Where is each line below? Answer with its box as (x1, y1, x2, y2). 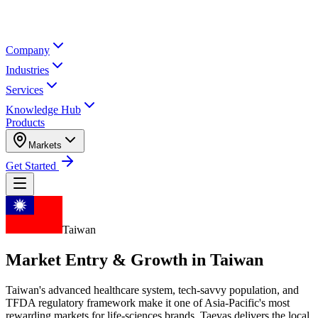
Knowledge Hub (6, 104, 81, 116)
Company (6, 44, 50, 56)
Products (6, 116, 45, 128)
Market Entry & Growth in (6, 250, 210, 269)
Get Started (6, 160, 59, 172)
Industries (6, 64, 49, 76)
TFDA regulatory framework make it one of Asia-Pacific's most (6, 296, 290, 309)
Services (6, 84, 43, 96)
